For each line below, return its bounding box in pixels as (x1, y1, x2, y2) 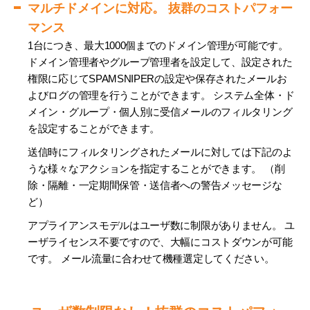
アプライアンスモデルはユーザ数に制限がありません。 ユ (28, 219, 295, 232)
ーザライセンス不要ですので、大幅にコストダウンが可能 (28, 236, 293, 248)
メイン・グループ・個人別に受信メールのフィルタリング (28, 106, 293, 118)
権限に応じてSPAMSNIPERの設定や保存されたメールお (28, 73, 287, 85)
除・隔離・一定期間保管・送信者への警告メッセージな (28, 179, 282, 192)
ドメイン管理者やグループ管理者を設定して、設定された (28, 56, 293, 69)
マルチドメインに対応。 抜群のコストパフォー (28, 1, 293, 16)
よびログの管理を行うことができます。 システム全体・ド (28, 89, 295, 102)
